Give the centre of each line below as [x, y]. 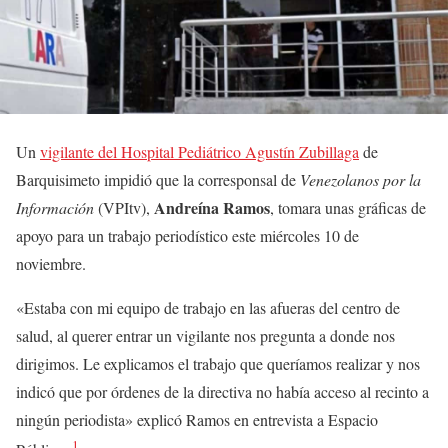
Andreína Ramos [212, 207]
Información [55, 207]
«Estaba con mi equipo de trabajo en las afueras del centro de [208, 307]
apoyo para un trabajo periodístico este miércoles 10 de [187, 235]
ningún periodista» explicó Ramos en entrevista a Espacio [197, 419]
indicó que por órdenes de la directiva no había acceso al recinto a [222, 391]
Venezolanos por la [360, 179]
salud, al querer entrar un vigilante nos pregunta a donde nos [205, 335]
